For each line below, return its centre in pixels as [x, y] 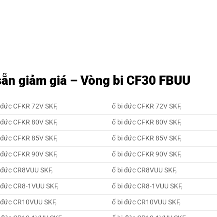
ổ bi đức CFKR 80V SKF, [147, 122]
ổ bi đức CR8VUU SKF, [145, 170]
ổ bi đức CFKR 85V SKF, [147, 138]
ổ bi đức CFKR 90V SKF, [147, 154]
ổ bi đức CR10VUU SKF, [147, 202]
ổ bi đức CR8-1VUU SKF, [147, 186]
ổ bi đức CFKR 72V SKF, [147, 106]
